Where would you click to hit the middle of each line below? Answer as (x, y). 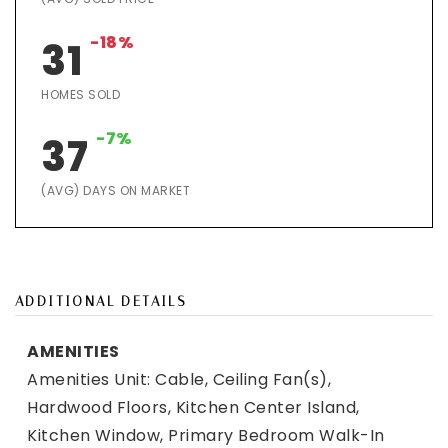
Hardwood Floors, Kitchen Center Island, (193, 407)
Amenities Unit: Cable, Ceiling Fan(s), (179, 379)
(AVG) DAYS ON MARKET (115, 190)
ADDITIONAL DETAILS (101, 301)
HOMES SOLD (80, 94)
